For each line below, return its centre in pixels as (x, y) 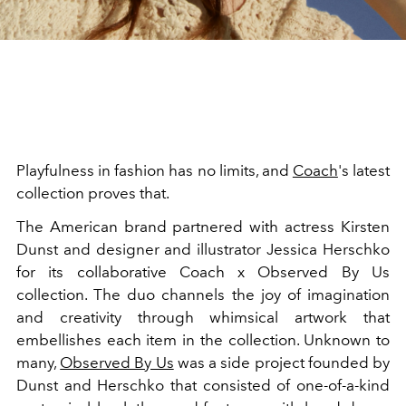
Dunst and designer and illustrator (142, 249)
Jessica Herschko (329, 249)
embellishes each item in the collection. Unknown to (203, 340)
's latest (363, 170)
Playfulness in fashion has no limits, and (155, 170)
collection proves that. (93, 193)
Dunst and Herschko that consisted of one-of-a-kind (203, 385)
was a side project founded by (282, 362)
